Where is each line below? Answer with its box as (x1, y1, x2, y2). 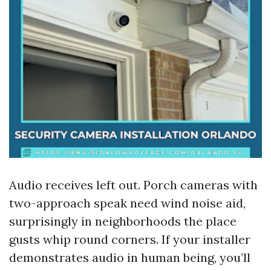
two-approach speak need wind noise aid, (9, 195, 246, 211)
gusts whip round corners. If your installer (9, 232, 250, 247)
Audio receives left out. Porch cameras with (9, 177, 258, 192)
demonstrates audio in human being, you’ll (9, 250, 250, 265)
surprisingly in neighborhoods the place (9, 214, 237, 229)
